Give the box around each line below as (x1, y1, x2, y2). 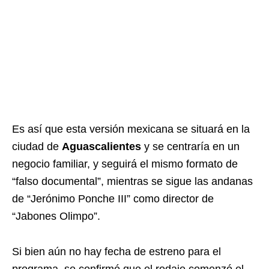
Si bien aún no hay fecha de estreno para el (12, 246, 221, 258)
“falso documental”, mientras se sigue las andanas (12, 175, 253, 188)
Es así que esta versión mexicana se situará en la (12, 123, 250, 136)
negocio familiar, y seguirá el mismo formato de (12, 158, 238, 171)
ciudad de (12, 141, 62, 153)
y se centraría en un (141, 141, 240, 153)
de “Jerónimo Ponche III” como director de (12, 193, 214, 205)
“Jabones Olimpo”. (12, 210, 100, 223)
